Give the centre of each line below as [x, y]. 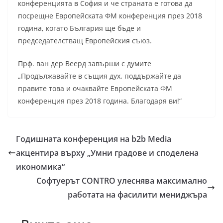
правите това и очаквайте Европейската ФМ [95, 88]
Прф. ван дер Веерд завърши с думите [85, 63]
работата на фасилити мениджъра [137, 194]
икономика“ [40, 167]
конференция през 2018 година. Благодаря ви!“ [100, 101]
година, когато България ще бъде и [79, 28]
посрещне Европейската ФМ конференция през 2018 [110, 15]
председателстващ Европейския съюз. [85, 40]
